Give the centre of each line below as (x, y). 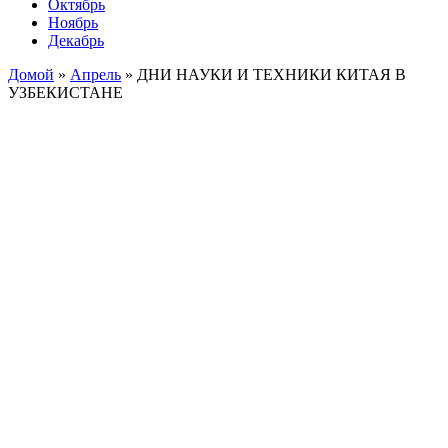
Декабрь (76, 40)
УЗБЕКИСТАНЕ (65, 92)
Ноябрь (73, 22)
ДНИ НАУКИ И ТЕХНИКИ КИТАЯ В (271, 74)
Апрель (95, 74)
